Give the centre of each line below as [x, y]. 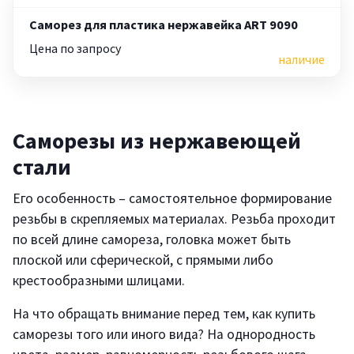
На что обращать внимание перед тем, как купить [164, 314]
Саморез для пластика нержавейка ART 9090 [164, 25]
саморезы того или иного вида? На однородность [164, 335]
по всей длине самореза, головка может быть [152, 240]
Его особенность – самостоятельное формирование [172, 199]
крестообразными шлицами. [99, 281]
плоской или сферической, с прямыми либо [143, 260]
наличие [301, 60]
